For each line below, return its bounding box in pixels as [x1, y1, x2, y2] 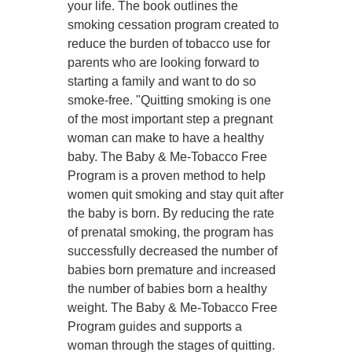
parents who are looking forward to [68, 55, 260, 69]
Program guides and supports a [68, 319, 243, 333]
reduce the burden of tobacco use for [68, 36, 271, 50]
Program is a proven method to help [68, 168, 266, 182]
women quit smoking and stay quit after [68, 187, 284, 201]
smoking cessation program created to [68, 17, 280, 31]
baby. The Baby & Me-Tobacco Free [68, 149, 268, 163]
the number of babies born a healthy [68, 281, 268, 295]
